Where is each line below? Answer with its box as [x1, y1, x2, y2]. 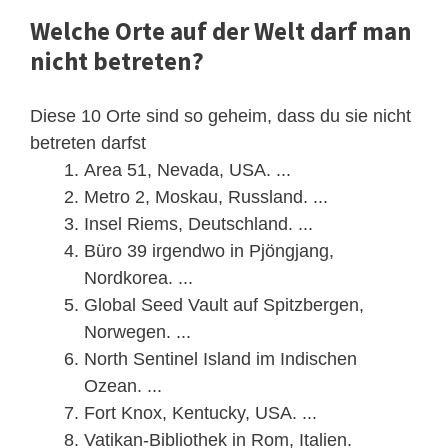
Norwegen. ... [84, 321, 191, 342]
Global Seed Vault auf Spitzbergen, [84, 294, 364, 315]
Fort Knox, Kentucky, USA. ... [84, 402, 317, 423]
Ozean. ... [84, 375, 162, 396]
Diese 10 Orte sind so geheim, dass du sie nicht [30, 105, 411, 126]
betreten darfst [30, 132, 146, 153]
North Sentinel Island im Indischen [84, 348, 357, 369]
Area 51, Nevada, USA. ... [84, 159, 291, 180]
